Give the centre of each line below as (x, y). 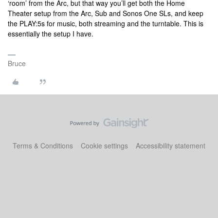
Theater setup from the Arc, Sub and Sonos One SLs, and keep (106, 13)
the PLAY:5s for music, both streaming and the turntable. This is (106, 23)
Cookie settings (104, 145)
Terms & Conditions (43, 145)
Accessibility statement (171, 145)
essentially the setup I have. (51, 34)
